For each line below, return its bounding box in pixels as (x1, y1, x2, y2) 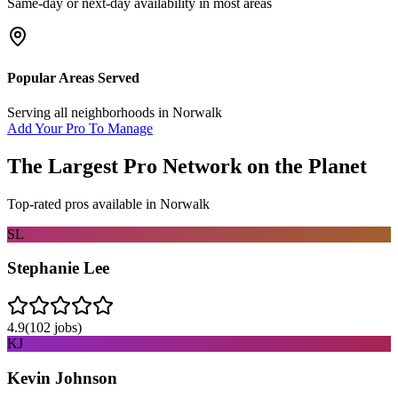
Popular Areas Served (7, 69, 139, 85)
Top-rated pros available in (7, 195, 160, 211)
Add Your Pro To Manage (7, 120, 153, 136)
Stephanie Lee (7, 259, 109, 278)
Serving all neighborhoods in (7, 104, 172, 120)
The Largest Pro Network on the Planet (7, 154, 367, 178)
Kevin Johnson (7, 368, 117, 387)
